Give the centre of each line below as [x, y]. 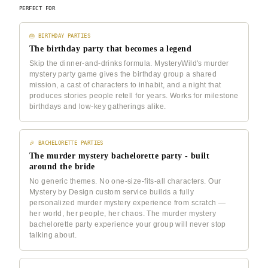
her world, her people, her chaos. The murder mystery [123, 214]
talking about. [53, 235]
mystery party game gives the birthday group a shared [123, 74]
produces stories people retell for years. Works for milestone [134, 96]
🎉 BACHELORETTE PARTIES [66, 143]
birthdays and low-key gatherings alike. [98, 106]
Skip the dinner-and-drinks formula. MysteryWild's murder [129, 63]
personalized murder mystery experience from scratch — [128, 203]
